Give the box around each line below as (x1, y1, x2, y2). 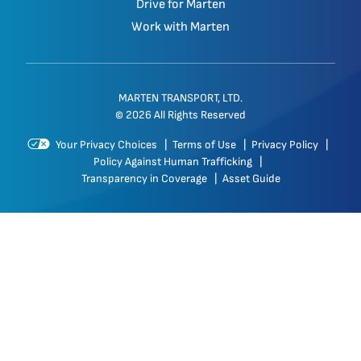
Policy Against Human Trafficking (93, 155, 255, 168)
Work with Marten (131, 19, 230, 35)
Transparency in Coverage (81, 172, 210, 185)
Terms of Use (172, 138, 239, 151)
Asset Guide (222, 172, 280, 185)
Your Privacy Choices (52, 138, 157, 151)
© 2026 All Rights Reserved (115, 108, 246, 122)
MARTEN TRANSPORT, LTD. (118, 91, 243, 105)
